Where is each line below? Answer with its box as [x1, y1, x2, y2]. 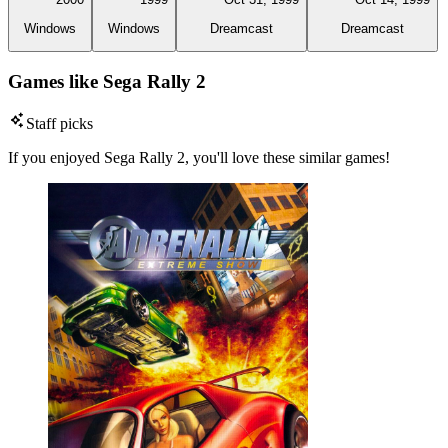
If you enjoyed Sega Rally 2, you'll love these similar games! [8, 149, 390, 167]
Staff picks [26, 115, 93, 133]
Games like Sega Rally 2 [8, 70, 206, 92]
